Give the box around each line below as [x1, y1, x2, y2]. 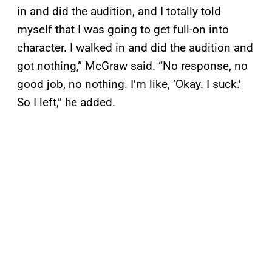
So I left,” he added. [17, 95, 115, 110]
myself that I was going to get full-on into [17, 22, 229, 37]
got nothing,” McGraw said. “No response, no [17, 59, 248, 73]
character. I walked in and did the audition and [17, 41, 253, 55]
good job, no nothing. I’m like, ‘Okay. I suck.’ [17, 77, 241, 92]
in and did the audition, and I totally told [17, 4, 221, 19]
